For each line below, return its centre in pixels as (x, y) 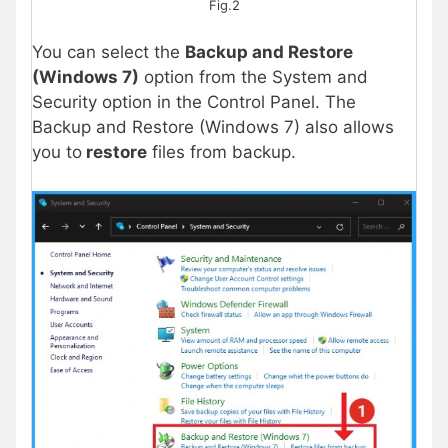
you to (57, 152)
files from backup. (221, 152)
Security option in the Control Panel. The (194, 102)
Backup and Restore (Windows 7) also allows (213, 127)
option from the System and (253, 77)
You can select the (108, 52)
